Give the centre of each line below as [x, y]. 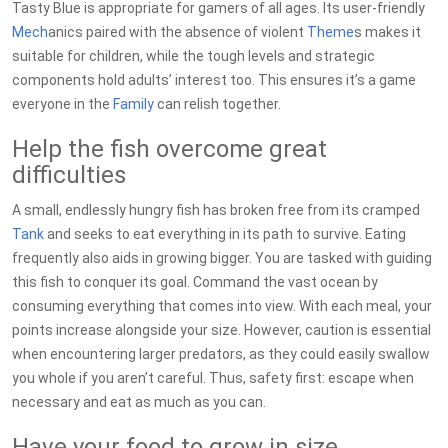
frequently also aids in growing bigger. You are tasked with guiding [222, 258]
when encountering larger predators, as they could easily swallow [221, 354]
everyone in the [62, 104]
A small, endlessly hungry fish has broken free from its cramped [216, 210]
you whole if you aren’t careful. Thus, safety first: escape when [213, 378]
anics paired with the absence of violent [177, 32]
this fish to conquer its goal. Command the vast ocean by [195, 282]
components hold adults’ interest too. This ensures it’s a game [214, 80]
